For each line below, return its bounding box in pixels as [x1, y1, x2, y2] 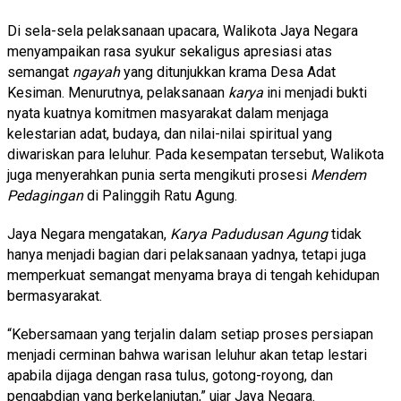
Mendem [311, 166, 366, 183]
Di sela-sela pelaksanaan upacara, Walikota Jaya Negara [7, 21, 358, 39]
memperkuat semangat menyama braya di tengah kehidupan [7, 266, 380, 284]
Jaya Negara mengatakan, [7, 225, 170, 243]
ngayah [73, 63, 120, 81]
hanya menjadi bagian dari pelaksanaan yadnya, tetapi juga [7, 245, 366, 263]
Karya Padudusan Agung [170, 225, 328, 243]
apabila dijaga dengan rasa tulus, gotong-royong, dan [7, 366, 333, 384]
